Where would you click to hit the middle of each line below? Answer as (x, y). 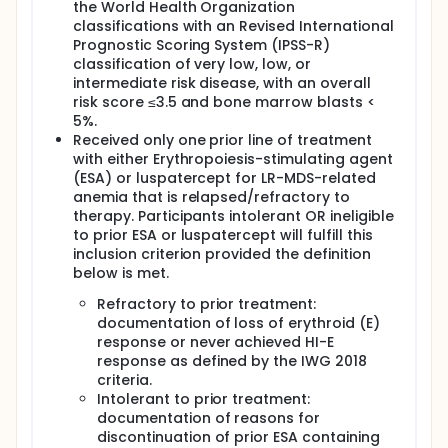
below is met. (121, 273)
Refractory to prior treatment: (207, 304)
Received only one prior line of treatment (222, 140)
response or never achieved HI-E (216, 342)
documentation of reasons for (209, 418)
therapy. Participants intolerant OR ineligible (233, 216)
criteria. (124, 380)
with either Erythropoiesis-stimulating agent (233, 159)
